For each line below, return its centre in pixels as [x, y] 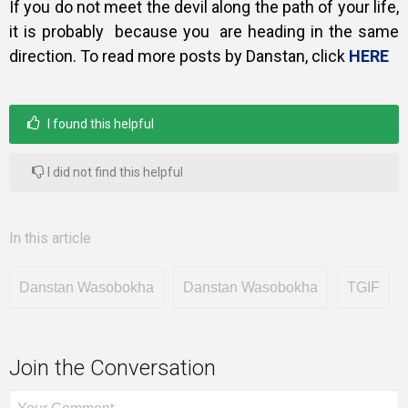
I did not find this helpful [114, 173]
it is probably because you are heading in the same [204, 32]
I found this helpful [99, 124]
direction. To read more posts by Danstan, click [179, 56]
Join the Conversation [112, 368]
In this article [50, 239]
